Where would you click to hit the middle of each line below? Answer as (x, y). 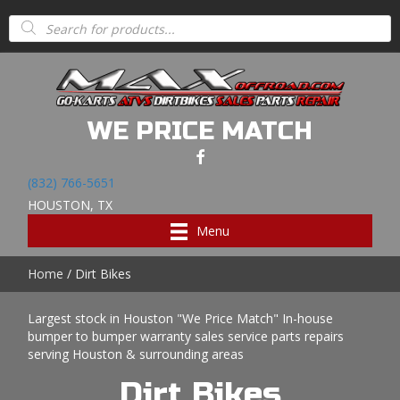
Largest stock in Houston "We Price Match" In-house (181, 319)
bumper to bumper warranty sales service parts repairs (186, 337)
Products (37, 18)
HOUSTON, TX (71, 205)
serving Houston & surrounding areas (136, 354)
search (30, 31)
